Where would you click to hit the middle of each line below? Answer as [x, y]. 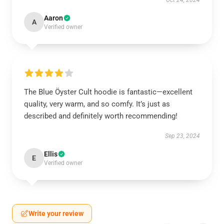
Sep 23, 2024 [182, 136]
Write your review [56, 213]
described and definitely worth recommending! [101, 116]
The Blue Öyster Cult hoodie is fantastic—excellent [108, 92]
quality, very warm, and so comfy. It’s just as [97, 104]
